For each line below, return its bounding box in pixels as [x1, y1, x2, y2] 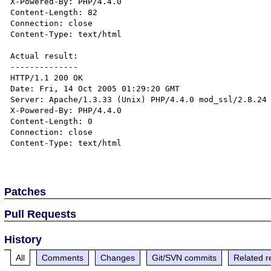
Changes [100, 252, 135, 263]
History [4, 233, 42, 246]
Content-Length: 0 [10, 117, 93, 126]
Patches [4, 185, 47, 198]
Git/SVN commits [152, 252, 217, 263]
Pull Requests [4, 207, 77, 220]
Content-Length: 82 [10, 8, 98, 17]
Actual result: [10, 51, 79, 60]
